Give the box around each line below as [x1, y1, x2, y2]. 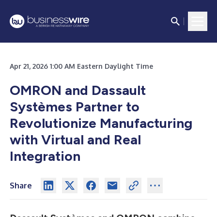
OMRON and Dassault [10, 82, 146, 98]
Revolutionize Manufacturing [10, 115, 192, 131]
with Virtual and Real [10, 131, 141, 148]
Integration [10, 148, 80, 164]
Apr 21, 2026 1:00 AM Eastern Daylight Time [10, 62, 153, 70]
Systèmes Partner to [10, 98, 139, 115]
